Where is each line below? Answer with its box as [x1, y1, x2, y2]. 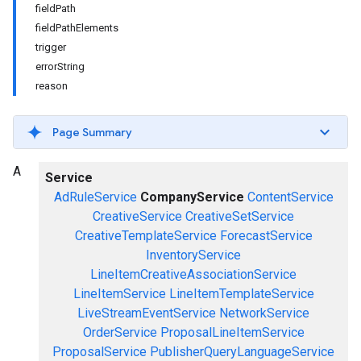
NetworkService [219, 305, 309, 321]
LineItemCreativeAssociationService [90, 267, 297, 282]
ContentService [247, 189, 334, 205]
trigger [35, 41, 66, 53]
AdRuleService [53, 189, 137, 205]
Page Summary [52, 125, 132, 139]
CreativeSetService [185, 209, 294, 224]
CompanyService [139, 189, 244, 205]
